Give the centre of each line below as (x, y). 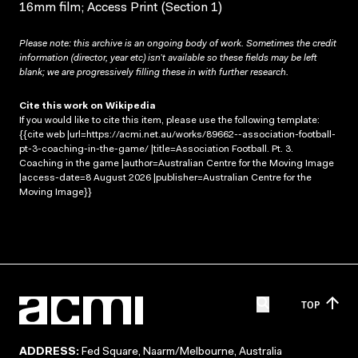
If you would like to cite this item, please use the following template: (169, 120)
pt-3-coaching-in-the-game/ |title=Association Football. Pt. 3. (156, 149)
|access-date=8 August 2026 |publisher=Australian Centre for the (165, 178)
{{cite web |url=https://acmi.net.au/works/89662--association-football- (177, 135)
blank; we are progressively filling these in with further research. (154, 72)
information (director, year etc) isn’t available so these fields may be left (168, 58)
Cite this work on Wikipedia (88, 106)
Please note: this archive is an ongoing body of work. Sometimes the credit (178, 44)
